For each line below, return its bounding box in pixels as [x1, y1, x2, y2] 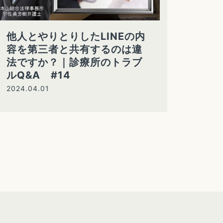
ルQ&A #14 [6, 69, 71, 82]
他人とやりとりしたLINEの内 [6, 30, 145, 43]
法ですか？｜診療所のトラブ [6, 56, 142, 69]
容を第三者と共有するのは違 [6, 43, 142, 56]
